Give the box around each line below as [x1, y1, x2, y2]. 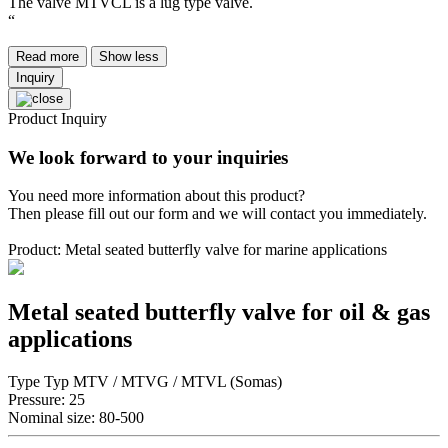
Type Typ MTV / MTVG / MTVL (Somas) [8, 373, 282, 391]
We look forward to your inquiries [8, 146, 288, 168]
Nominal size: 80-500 [8, 409, 144, 427]
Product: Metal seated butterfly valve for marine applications [8, 241, 387, 259]
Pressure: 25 [8, 391, 85, 409]
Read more [16, 48, 79, 64]
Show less [99, 48, 159, 64]
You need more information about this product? [8, 187, 305, 205]
